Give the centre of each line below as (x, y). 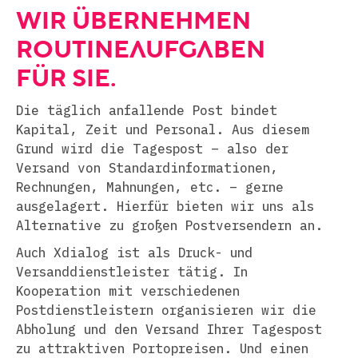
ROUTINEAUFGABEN (141, 49)
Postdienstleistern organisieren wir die (166, 310)
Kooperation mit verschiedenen (128, 291)
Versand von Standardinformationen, (147, 168)
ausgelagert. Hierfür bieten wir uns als (165, 206)
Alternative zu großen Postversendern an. (169, 225)
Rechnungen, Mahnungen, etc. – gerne (150, 187)
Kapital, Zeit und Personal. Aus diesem (163, 129)
